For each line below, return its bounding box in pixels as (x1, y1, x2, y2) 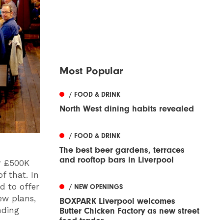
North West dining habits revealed (59, 104, 194, 114)
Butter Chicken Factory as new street (59, 206, 199, 217)
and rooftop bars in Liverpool (59, 155, 174, 165)
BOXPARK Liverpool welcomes (59, 196, 175, 207)
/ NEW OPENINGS (69, 183, 123, 192)
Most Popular (59, 64, 123, 78)
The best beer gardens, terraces (59, 145, 185, 156)
